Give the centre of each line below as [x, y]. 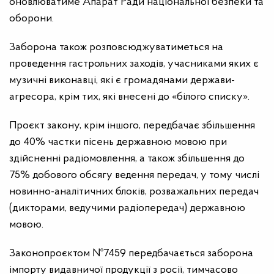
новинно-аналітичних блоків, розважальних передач [134, 191]
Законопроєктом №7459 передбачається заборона [131, 253]
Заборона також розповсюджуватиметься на [116, 47]
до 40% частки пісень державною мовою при [118, 142]
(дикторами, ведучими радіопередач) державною [127, 208]
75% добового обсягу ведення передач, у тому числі [134, 175]
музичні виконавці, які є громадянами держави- [122, 80]
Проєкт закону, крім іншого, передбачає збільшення [132, 125]
